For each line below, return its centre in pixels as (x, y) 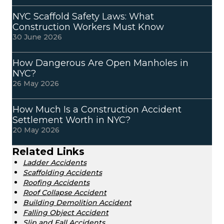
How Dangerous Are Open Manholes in (100, 63)
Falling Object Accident (66, 213)
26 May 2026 (36, 84)
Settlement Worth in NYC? (71, 120)
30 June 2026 (37, 37)
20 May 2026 (36, 130)
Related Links (48, 152)
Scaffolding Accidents (62, 173)
